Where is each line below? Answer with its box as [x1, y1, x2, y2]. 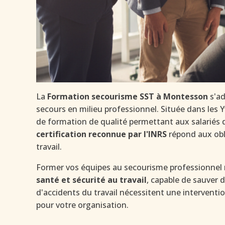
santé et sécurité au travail [36, 174, 147, 185]
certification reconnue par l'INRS [36, 129, 167, 140]
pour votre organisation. [36, 199, 129, 210]
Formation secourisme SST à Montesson [47, 91, 208, 102]
